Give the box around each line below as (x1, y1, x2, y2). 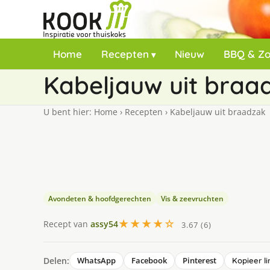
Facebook (131, 255, 167, 266)
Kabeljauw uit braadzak (168, 106, 265, 118)
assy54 (90, 218, 118, 230)
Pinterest (183, 255, 216, 266)
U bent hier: (43, 106, 94, 118)
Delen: (43, 254, 69, 266)
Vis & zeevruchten (161, 193, 224, 204)
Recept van (43, 218, 90, 230)
